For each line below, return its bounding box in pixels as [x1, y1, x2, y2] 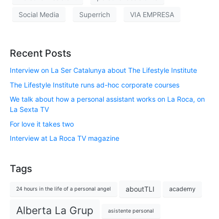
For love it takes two [10, 119, 74, 128]
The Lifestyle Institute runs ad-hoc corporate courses [10, 80, 179, 89]
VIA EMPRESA [130, 10, 174, 19]
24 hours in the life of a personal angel [16, 186, 111, 193]
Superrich [79, 10, 110, 19]
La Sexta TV [10, 105, 49, 114]
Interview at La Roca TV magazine [10, 134, 119, 142]
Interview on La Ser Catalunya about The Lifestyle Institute [10, 66, 197, 75]
